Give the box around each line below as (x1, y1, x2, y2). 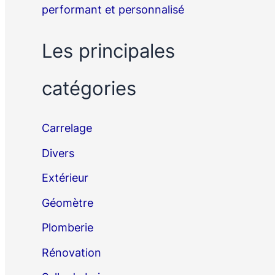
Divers (42, 146, 74, 160)
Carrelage (42, 122, 92, 134)
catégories (42, 76, 136, 99)
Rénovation (42, 246, 101, 259)
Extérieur (42, 171, 88, 184)
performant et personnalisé (42, 3, 184, 17)
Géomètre (42, 196, 93, 209)
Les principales (42, 39, 175, 62)
